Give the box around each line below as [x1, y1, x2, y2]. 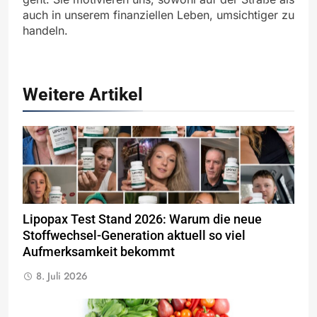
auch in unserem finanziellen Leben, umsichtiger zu [23, 8, 294, 23]
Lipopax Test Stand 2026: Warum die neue [23, 212, 262, 227]
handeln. [23, 23, 68, 38]
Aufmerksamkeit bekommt [23, 245, 175, 260]
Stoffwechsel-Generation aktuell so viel [23, 229, 246, 243]
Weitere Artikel [23, 84, 143, 105]
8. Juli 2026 [36, 269, 88, 284]
